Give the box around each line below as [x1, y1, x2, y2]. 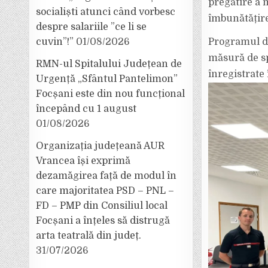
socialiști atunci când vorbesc [36, 7, 176, 17]
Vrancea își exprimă [36, 156, 131, 166]
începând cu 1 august [36, 103, 137, 114]
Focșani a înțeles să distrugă [36, 215, 170, 226]
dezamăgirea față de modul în [36, 170, 177, 181]
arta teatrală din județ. [36, 230, 142, 241]
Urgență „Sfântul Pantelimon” [36, 74, 178, 84]
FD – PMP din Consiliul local [36, 200, 168, 211]
